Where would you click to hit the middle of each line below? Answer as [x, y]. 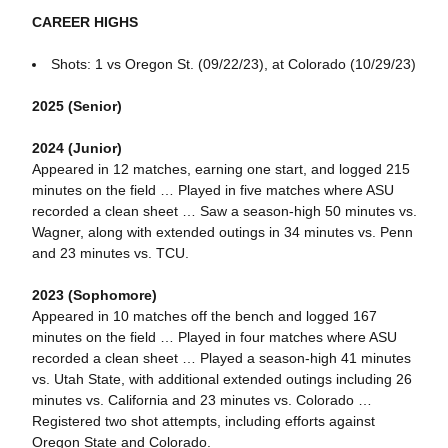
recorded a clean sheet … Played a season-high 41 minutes [221, 358]
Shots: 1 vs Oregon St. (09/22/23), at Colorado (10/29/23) [233, 64]
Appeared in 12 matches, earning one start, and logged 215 [220, 169]
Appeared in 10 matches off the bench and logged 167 [204, 316]
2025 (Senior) [76, 106]
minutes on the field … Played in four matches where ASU [214, 337]
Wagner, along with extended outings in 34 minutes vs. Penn [222, 232]
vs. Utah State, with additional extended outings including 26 [221, 379]
